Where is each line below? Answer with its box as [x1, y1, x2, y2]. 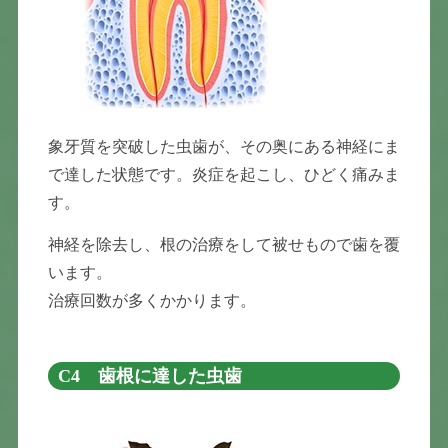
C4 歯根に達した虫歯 [58, 365, 243, 386]
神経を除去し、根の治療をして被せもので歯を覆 [47, 235, 400, 253]
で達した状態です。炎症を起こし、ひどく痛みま [47, 165, 400, 183]
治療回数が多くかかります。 [47, 291, 256, 309]
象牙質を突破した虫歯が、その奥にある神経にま [47, 137, 400, 155]
